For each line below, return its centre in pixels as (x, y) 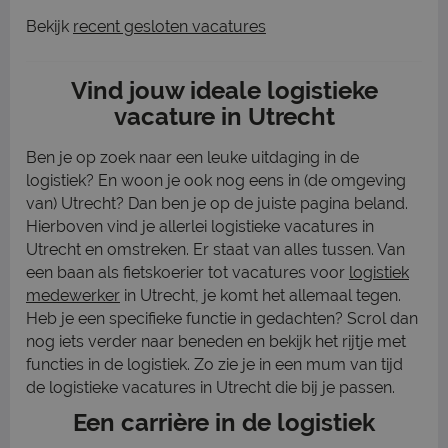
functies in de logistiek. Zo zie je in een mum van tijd (214, 364)
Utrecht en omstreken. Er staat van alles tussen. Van (215, 249)
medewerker (73, 295)
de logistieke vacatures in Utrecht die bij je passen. (210, 387)
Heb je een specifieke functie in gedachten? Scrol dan (222, 318)
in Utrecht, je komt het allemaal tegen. (260, 295)
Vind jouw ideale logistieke (224, 90)
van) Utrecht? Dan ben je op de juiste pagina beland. (217, 203)
